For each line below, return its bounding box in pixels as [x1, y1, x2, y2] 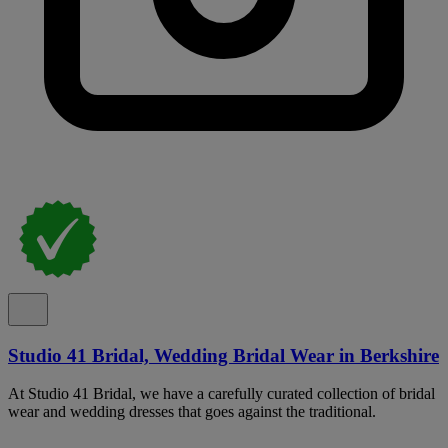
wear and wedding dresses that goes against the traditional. [8, 403, 376, 421]
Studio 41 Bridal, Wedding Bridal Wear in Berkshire [8, 344, 439, 366]
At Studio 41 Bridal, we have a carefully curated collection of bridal [8, 385, 435, 403]
